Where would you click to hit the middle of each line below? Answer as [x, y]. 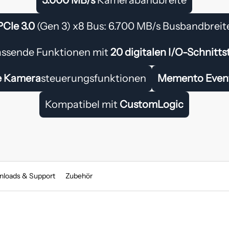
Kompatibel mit [83, 104]
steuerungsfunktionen [94, 78]
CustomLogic [152, 104]
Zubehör [79, 176]
